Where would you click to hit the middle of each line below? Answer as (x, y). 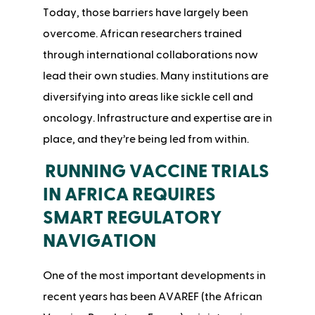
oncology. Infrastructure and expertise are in (157, 118)
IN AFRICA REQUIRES (129, 195)
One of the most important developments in (154, 276)
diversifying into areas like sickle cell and (148, 97)
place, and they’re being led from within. (146, 140)
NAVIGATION (99, 242)
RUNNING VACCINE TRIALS (157, 172)
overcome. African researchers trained (142, 34)
